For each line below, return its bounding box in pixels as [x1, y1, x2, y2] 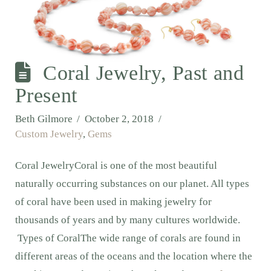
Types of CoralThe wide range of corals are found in [15, 232, 241, 244]
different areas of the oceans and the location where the [15, 250, 252, 262]
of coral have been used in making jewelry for [15, 195, 212, 207]
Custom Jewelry [15, 128, 83, 140]
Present [15, 83, 77, 106]
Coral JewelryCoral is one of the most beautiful [15, 159, 217, 171]
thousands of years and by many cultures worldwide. [15, 214, 240, 226]
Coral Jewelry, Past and [43, 61, 244, 84]
